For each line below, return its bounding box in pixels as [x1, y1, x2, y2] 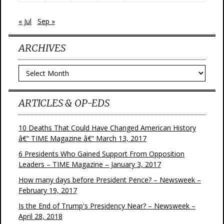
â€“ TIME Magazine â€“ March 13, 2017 [18, 133, 146, 143]
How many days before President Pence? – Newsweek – [18, 175, 201, 184]
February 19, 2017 [18, 185, 77, 195]
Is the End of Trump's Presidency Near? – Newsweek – [18, 201, 195, 210]
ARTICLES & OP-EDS [18, 96, 109, 109]
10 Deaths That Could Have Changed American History [18, 123, 196, 132]
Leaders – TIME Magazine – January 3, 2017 [18, 159, 161, 169]
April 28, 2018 [18, 211, 62, 221]
